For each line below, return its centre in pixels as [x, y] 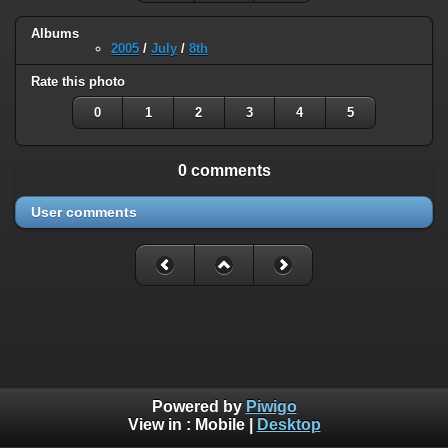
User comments [84, 211]
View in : [161, 425]
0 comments [224, 170]
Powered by [198, 407]
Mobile [219, 425]
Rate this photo [78, 82]
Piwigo [271, 407]
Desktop [288, 425]
